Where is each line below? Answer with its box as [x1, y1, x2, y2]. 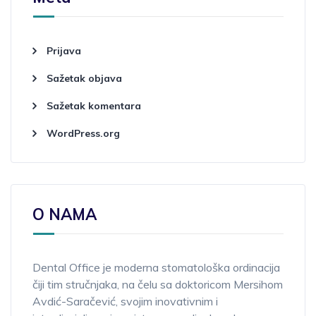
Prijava [47, 44, 81, 57]
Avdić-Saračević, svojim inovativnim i [32, 294, 218, 308]
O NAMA [32, 205, 97, 224]
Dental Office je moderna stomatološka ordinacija [32, 260, 280, 274]
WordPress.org [47, 127, 120, 140]
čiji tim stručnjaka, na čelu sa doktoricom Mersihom [32, 277, 283, 291]
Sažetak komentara [47, 99, 141, 112]
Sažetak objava [47, 72, 122, 85]
